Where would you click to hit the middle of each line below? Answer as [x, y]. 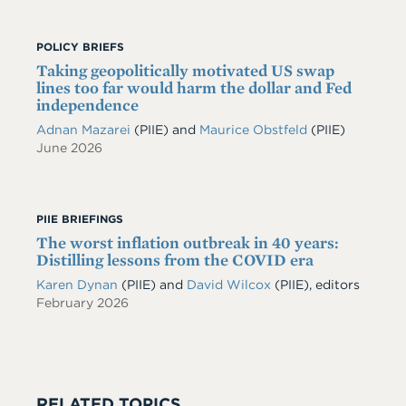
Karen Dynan [77, 285]
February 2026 [82, 303]
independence [87, 105]
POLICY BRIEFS [80, 47]
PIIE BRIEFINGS [80, 219]
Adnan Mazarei [85, 130]
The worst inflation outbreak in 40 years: [188, 242]
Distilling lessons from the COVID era [175, 260]
